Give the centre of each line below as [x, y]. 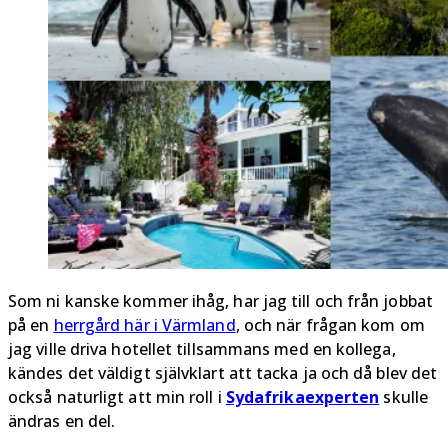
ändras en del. [62, 421]
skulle [403, 397]
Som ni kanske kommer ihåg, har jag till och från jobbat [220, 301]
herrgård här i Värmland [144, 325]
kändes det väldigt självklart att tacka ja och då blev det [223, 373]
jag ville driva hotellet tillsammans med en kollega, [202, 349]
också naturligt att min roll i [117, 397]
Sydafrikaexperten [302, 397]
